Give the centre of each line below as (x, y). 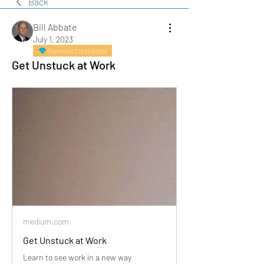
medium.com (46, 221)
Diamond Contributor (77, 51)
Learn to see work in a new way (77, 257)
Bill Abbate (55, 27)
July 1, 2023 (53, 39)
